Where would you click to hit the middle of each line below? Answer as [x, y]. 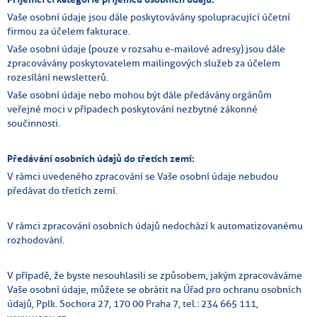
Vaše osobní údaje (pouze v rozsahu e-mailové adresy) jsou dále [146, 48]
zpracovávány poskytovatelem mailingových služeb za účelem [144, 63]
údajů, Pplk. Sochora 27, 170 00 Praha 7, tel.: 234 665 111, [133, 303]
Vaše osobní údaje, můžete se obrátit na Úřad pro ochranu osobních [154, 289]
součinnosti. [34, 123]
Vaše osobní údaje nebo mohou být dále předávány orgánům [139, 94]
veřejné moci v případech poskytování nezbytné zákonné [132, 109]
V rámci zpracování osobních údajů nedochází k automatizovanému [155, 225]
